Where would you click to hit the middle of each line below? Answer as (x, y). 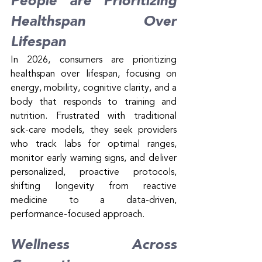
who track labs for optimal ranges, (94, 144)
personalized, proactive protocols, (94, 172)
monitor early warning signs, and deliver (94, 158)
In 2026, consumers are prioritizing (94, 60)
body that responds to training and (94, 102)
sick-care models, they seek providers (94, 130)
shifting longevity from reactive (94, 186)
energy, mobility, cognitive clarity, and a (94, 88)
